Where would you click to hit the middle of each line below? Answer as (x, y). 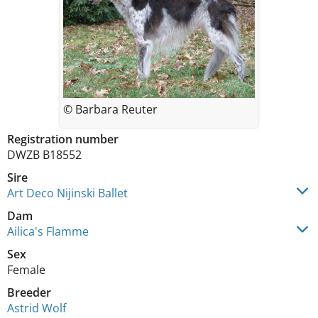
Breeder (29, 292)
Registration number (63, 139)
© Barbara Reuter (110, 109)
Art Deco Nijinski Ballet (67, 193)
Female (26, 269)
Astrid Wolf (37, 308)
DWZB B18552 (44, 154)
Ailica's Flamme (48, 231)
